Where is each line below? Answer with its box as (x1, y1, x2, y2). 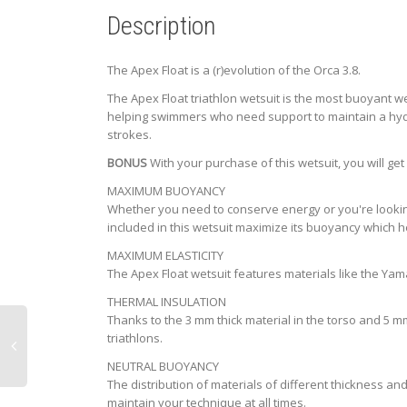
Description (107, 11, 216, 42)
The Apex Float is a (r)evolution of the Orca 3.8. (107, 62, 361, 79)
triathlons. (107, 330, 163, 347)
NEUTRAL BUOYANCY (107, 358, 219, 375)
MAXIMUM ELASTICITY (107, 247, 223, 264)
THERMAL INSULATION (107, 293, 226, 311)
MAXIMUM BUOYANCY (107, 183, 225, 200)
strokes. (107, 126, 152, 144)
